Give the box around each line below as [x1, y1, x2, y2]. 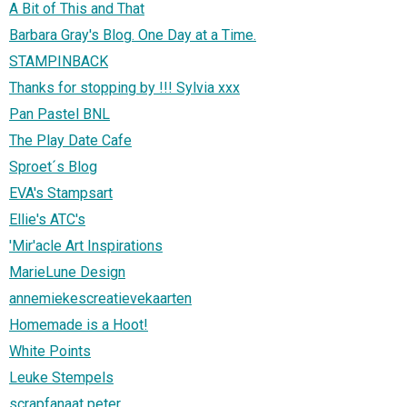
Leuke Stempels [9, 369, 114, 387]
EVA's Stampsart [9, 184, 113, 203]
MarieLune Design [9, 263, 125, 282]
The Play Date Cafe [9, 132, 132, 150]
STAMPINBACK [9, 53, 108, 71]
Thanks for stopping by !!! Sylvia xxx [9, 79, 240, 97]
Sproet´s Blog [9, 158, 97, 176]
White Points [9, 342, 91, 361]
